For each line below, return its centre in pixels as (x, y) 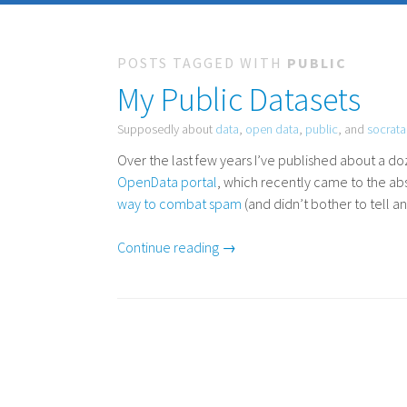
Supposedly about (167, 129)
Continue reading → (177, 247)
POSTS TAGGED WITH (203, 63)
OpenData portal (168, 182)
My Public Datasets (239, 99)
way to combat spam (180, 203)
